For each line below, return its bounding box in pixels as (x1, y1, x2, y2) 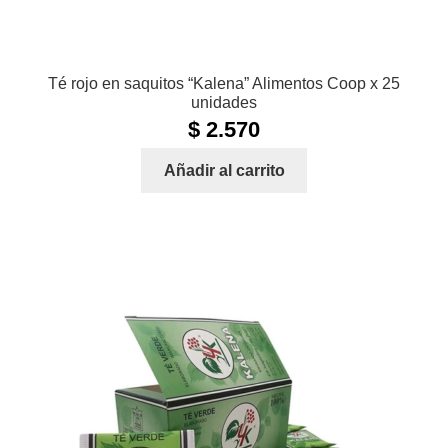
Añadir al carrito (163, 162, 285, 180)
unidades (191, 94, 257, 112)
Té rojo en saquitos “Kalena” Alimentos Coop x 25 (48, 75, 400, 93)
